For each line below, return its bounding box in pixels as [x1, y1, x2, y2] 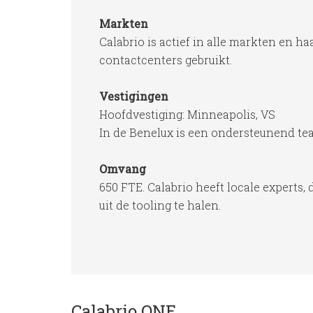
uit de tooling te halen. [99, 198, 221, 212]
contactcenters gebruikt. [99, 52, 232, 67]
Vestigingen [99, 89, 168, 103]
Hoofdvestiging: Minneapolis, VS [99, 107, 275, 122]
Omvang [99, 161, 146, 176]
